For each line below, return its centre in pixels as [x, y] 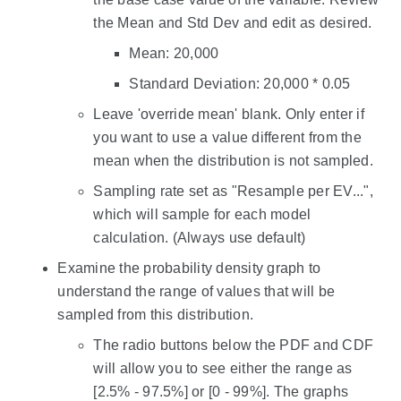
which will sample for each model [202, 215]
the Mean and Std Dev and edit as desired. [233, 23]
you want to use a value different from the [227, 138]
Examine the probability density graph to [189, 269]
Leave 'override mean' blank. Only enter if [229, 115]
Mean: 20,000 [174, 54]
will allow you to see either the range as [223, 369]
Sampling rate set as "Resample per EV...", [233, 192]
